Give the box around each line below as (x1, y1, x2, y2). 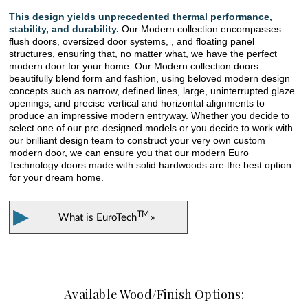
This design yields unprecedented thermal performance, (9, 11, 273, 23)
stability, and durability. (9, 23, 120, 35)
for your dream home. (9, 172, 104, 184)
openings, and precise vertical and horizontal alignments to (9, 98, 265, 109)
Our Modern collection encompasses (119, 23, 282, 35)
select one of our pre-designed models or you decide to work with (9, 122, 294, 134)
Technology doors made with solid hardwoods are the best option (9, 159, 292, 171)
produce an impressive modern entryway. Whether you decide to (9, 110, 290, 122)
